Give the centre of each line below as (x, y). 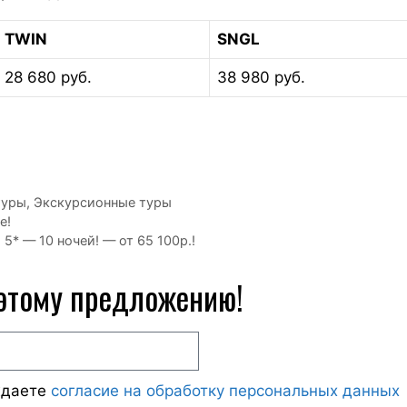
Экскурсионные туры (102, 202)
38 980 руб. (261, 77)
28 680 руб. (48, 77)
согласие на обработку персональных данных (225, 390)
